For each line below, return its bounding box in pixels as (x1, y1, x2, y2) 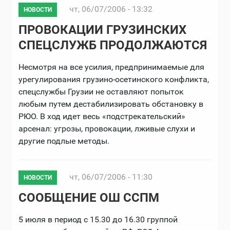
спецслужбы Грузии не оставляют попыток (18, 87, 184, 97)
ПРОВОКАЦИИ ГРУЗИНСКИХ (18, 23, 186, 37)
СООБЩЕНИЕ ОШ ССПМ (18, 190, 159, 205)
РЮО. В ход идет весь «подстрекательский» (18, 111, 185, 121)
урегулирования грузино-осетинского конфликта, (18, 74, 209, 84)
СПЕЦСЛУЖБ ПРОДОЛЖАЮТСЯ (18, 38, 207, 52)
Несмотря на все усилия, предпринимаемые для (18, 62, 204, 72)
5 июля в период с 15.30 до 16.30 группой (18, 215, 178, 224)
